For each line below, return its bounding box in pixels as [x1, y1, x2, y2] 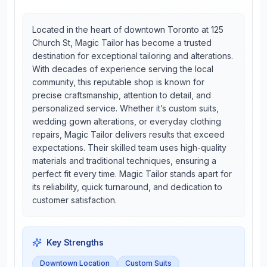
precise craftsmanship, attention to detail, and [32, 90, 211, 100]
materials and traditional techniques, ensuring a [32, 156, 216, 166]
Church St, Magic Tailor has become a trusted [32, 38, 212, 48]
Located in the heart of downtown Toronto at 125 [32, 24, 223, 35]
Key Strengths [46, 237, 104, 247]
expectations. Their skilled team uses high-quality [32, 142, 226, 153]
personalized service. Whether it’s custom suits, [32, 103, 219, 113]
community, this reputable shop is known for [32, 77, 204, 87]
